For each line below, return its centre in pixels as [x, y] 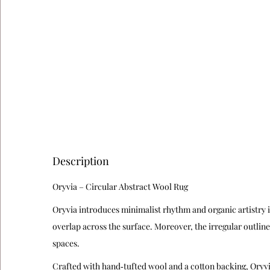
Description [81, 161]
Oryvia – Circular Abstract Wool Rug [120, 187]
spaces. [66, 243]
